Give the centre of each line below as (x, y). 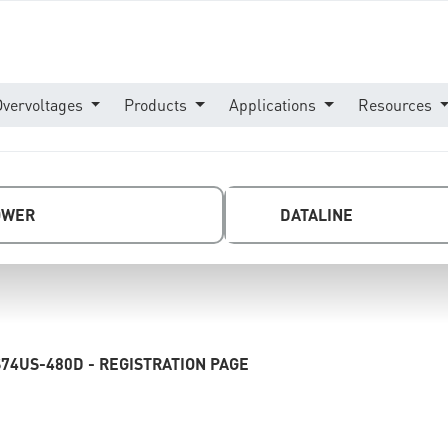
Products (158, 104)
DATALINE (316, 214)
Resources (396, 104)
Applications (275, 104)
